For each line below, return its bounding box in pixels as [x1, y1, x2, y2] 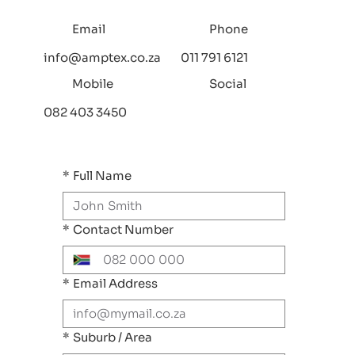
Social [208, 76, 246, 92]
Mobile [72, 76, 114, 92]
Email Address [73, 275, 158, 291]
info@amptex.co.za [44, 50, 162, 66]
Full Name [73, 167, 132, 183]
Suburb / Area [73, 329, 153, 345]
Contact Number [73, 221, 174, 237]
